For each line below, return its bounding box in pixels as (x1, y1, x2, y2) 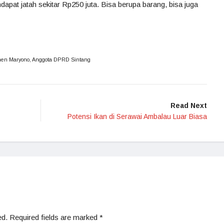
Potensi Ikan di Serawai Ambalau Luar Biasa (67, 112, 207, 120)
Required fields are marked (9, 213, 99, 221)
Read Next (170, 101, 207, 109)
